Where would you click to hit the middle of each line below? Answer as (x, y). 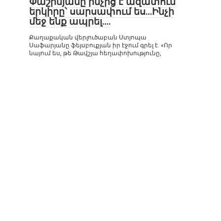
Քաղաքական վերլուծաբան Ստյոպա (88, 37)
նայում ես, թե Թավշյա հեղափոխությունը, (95, 53)
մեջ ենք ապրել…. (70, 21)
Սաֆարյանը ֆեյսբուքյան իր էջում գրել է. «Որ (101, 45)
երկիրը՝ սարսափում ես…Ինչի (102, 12)
